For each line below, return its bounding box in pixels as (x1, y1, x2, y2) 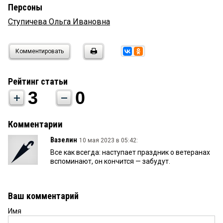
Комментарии (8, 119, 63, 130)
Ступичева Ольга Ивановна (8, 17, 110, 27)
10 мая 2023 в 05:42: (79, 137, 138, 144)
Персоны (8, 2, 42, 13)
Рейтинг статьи (8, 76, 68, 87)
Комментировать (15, 48, 64, 55)
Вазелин (50, 136, 77, 144)
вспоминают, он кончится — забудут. (50, 157, 170, 166)
